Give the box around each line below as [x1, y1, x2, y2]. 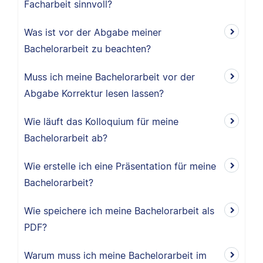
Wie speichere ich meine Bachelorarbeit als [24, 205, 214, 217]
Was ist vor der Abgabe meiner [24, 26, 161, 38]
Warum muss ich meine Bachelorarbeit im [24, 249, 207, 261]
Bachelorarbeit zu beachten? [24, 43, 151, 55]
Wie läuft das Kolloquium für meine [24, 116, 178, 127]
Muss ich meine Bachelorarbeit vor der [24, 71, 195, 83]
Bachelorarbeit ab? [24, 132, 107, 144]
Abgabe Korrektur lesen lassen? [24, 87, 164, 99]
